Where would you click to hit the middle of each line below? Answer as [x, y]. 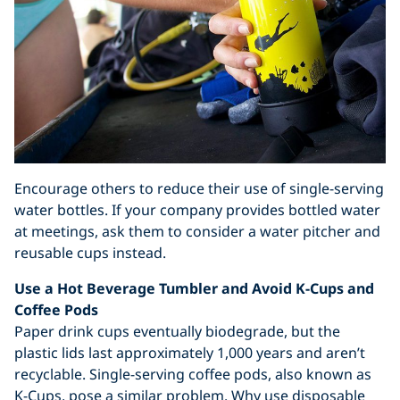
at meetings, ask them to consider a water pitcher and [197, 232]
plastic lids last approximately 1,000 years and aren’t [190, 353]
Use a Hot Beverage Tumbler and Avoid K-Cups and [194, 289]
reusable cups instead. [90, 253]
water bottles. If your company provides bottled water [197, 210]
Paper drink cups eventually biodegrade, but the [177, 332]
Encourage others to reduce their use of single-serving [199, 189]
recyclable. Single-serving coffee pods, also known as [193, 375]
